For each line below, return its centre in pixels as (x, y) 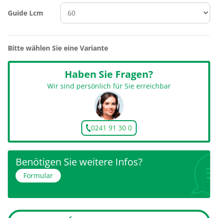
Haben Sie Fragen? (109, 74)
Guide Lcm (26, 13)
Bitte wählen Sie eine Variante (58, 48)
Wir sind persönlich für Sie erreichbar (109, 86)
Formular (38, 175)
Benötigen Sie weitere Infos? (79, 162)
